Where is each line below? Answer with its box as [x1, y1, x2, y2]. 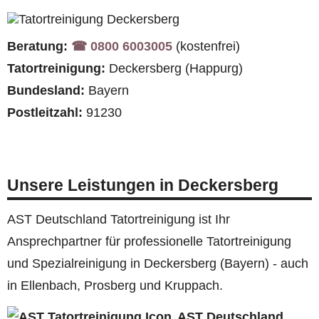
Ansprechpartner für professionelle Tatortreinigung [7, 234, 291, 249]
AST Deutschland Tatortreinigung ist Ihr [7, 212, 230, 227]
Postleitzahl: [7, 105, 83, 120]
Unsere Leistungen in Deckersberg [7, 176, 278, 195]
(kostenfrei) [172, 39, 240, 54]
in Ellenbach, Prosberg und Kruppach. [7, 278, 223, 293]
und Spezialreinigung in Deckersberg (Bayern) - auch [7, 256, 308, 271]
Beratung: [7, 39, 68, 54]
